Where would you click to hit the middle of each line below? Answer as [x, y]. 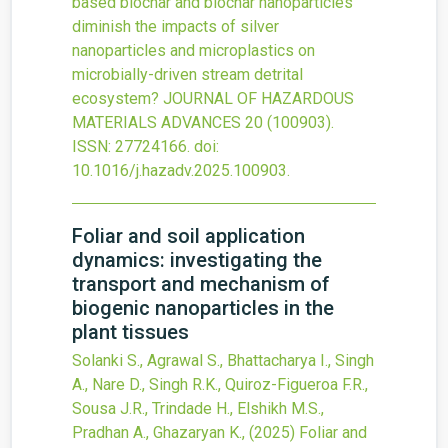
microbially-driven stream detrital [187, 74]
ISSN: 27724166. [131, 146]
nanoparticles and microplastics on [193, 50]
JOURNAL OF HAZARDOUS [258, 98]
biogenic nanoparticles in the [203, 308]
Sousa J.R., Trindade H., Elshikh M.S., [198, 408]
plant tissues [130, 332]
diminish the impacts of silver [175, 26]
